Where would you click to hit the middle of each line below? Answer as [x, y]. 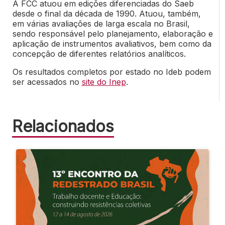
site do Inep [104, 82]
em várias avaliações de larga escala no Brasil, [101, 24]
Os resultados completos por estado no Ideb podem [111, 72]
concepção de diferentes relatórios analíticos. [99, 54]
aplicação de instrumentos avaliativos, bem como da [112, 44]
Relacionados [63, 127]
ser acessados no [47, 82]
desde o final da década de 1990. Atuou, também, [106, 14]
